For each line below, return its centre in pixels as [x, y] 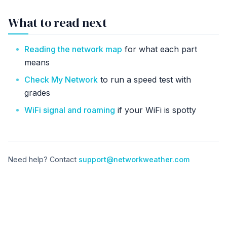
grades [37, 92]
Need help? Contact [43, 159]
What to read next [58, 22]
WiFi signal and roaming [70, 110]
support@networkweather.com [134, 159]
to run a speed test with [144, 79]
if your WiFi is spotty [156, 110]
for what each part [160, 49]
